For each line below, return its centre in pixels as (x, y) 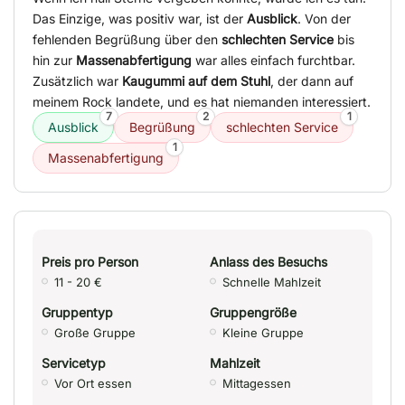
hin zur (54, 61)
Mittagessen (257, 384)
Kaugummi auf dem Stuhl (196, 81)
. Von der (324, 19)
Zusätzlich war (77, 81)
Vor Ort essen (93, 384)
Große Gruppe (95, 333)
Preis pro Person (90, 262)
